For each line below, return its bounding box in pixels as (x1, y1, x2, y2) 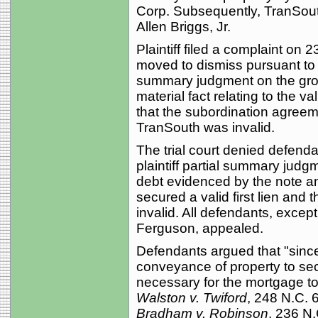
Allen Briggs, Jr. (136, 19, 231, 34)
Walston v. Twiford (136, 290, 247, 305)
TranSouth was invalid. (136, 120, 275, 135)
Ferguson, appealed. (136, 221, 263, 236)
